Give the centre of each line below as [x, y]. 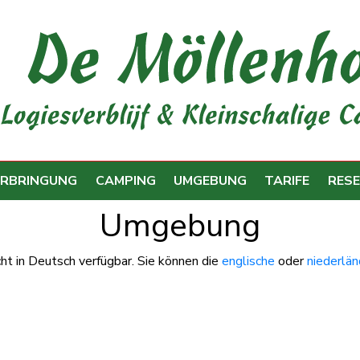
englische [248, 261]
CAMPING [125, 180]
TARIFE [287, 180]
